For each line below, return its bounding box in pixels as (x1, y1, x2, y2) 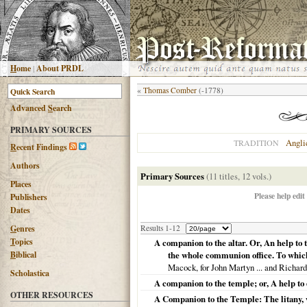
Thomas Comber (143, 85, 197, 95)
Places (10, 178, 32, 190)
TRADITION (233, 137, 279, 148)
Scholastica (10, 267, 49, 279)
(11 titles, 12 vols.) (206, 170, 271, 182)
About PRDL (36, 62, 84, 74)
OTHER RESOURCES (10, 289, 93, 301)
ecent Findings (16, 141, 67, 153)
